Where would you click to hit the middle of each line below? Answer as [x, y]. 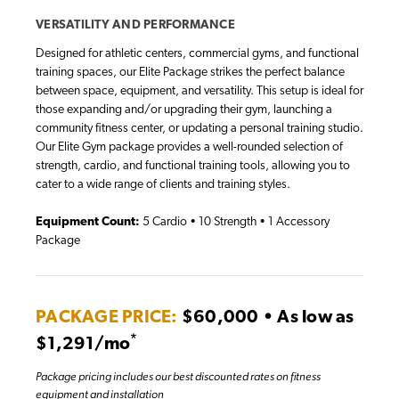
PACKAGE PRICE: [107, 318]
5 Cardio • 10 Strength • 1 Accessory [235, 223]
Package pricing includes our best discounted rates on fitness [178, 377]
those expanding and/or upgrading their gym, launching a [184, 110]
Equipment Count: [88, 223]
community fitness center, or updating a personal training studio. [199, 129]
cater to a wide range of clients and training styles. [163, 185]
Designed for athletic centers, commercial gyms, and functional [197, 54]
